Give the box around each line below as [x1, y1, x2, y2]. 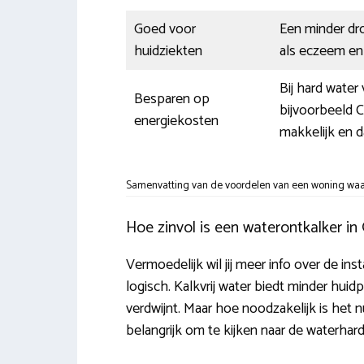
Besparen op [133, 86, 210, 111]
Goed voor [133, 16, 196, 41]
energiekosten [133, 108, 219, 133]
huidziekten [133, 38, 202, 63]
